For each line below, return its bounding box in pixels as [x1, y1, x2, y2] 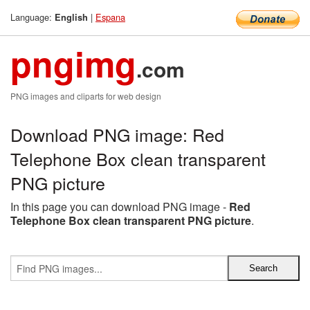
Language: [10, 10, 55, 24]
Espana [95, 10, 125, 24]
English [55, 11, 88, 24]
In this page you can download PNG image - [10, 199, 229, 215]
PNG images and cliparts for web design [10, 90, 161, 102]
